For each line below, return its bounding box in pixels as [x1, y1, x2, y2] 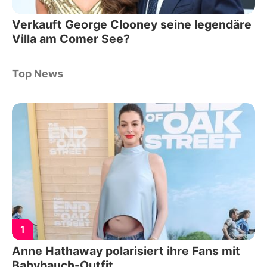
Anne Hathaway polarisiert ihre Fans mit [12, 243, 240, 258]
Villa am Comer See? [12, 32, 130, 46]
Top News [12, 67, 63, 80]
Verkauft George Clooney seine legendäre [12, 17, 252, 32]
